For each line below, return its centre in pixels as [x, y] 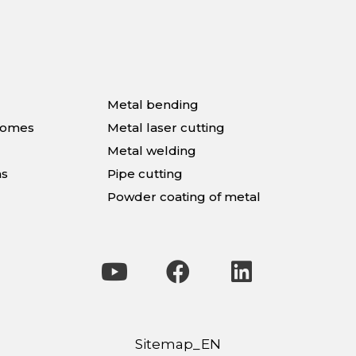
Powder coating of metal [184, 197]
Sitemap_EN [178, 344]
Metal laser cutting [166, 128]
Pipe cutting [145, 174]
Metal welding [151, 151]
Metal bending [153, 105]
